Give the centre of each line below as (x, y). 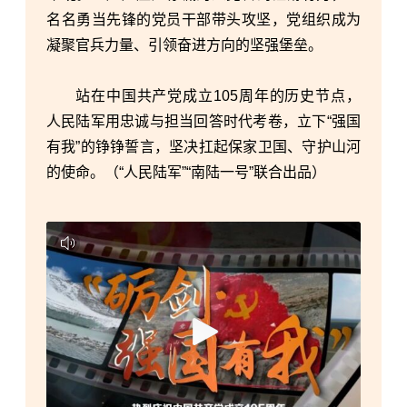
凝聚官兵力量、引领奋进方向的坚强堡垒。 (184, 45)
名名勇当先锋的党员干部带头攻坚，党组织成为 (203, 19)
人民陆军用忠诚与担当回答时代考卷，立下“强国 (203, 121)
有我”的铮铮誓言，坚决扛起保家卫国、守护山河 (203, 146)
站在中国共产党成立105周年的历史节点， (218, 95)
